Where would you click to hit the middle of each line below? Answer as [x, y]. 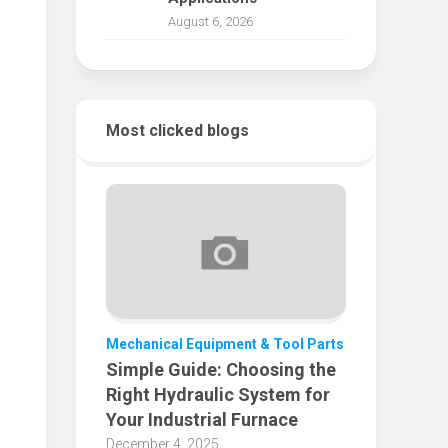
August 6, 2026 [210, 21]
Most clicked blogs [177, 130]
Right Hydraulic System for [218, 395]
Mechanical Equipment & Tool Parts [225, 344]
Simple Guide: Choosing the [221, 370]
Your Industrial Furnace [202, 420]
